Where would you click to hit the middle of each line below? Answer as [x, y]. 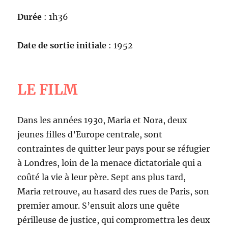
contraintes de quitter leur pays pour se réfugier [114, 148]
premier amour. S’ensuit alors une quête [99, 205]
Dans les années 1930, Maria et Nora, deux [103, 120]
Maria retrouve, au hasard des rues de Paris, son [113, 191]
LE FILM [48, 89]
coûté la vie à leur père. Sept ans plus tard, [102, 177]
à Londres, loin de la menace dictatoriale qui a [110, 163]
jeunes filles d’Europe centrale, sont [90, 134]
